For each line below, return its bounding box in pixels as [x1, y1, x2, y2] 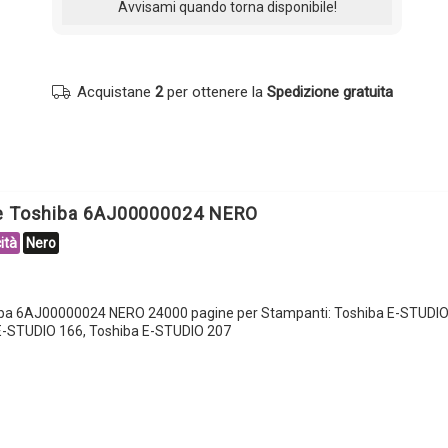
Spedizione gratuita [267, 82, 393, 101]
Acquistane [77, 82, 155, 101]
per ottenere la [163, 82, 267, 101]
